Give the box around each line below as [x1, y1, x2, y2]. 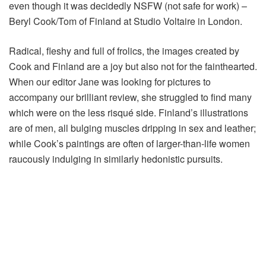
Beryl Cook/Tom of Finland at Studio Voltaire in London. [9, 14, 242, 28]
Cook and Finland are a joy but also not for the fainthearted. [9, 59, 257, 73]
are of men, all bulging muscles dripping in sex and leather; [9, 121, 256, 135]
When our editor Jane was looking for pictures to [9, 74, 211, 88]
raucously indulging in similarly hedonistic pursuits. [9, 151, 223, 166]
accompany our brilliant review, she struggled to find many [9, 90, 252, 104]
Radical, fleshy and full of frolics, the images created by [9, 43, 239, 58]
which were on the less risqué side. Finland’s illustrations [9, 105, 248, 119]
